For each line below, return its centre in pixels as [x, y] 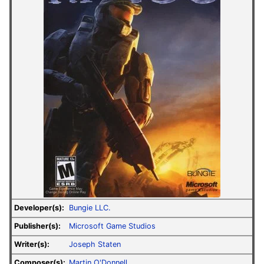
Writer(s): [32, 245]
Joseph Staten [95, 245]
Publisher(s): [37, 226]
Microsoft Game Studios [112, 226]
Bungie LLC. [90, 208]
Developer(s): [39, 208]
